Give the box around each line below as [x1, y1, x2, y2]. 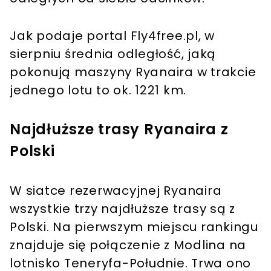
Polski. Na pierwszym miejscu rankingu [10, 218, 258, 236]
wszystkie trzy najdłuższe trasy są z [10, 200, 235, 218]
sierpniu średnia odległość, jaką [10, 45, 216, 63]
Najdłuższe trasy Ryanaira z [10, 119, 229, 140]
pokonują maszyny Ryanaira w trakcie [10, 64, 256, 81]
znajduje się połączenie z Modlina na [10, 237, 246, 254]
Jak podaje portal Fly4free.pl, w [10, 27, 215, 45]
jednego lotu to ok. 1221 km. [10, 82, 190, 99]
